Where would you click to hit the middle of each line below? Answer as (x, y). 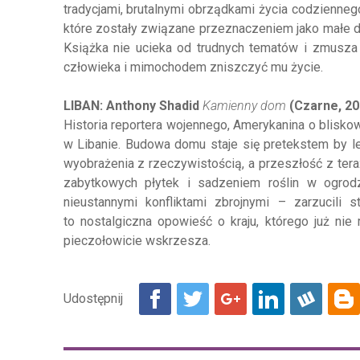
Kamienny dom (244, 106)
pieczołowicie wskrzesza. (137, 241)
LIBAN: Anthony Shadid (133, 106)
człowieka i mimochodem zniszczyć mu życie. (193, 67)
